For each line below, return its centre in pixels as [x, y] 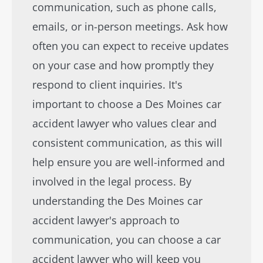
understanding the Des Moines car [117, 201]
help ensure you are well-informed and [129, 162]
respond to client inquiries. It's [107, 85]
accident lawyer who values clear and [124, 123]
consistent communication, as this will [127, 143]
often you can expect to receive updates [131, 46]
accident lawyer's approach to [106, 220]
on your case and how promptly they [123, 65]
